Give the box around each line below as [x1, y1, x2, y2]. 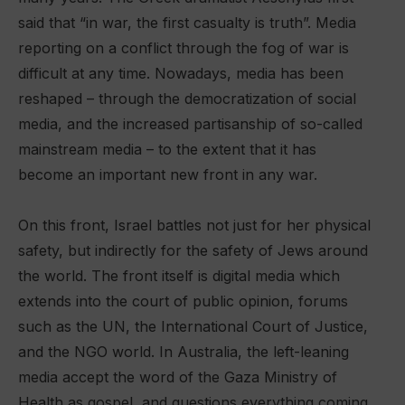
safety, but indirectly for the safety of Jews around [18, 241, 368, 259]
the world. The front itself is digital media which [18, 267, 340, 285]
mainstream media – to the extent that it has [18, 140, 316, 158]
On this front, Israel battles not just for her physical [18, 216, 371, 234]
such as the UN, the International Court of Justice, [18, 317, 368, 335]
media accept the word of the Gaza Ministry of [18, 368, 337, 386]
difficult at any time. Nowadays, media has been [18, 64, 344, 82]
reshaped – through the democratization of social [18, 89, 356, 108]
